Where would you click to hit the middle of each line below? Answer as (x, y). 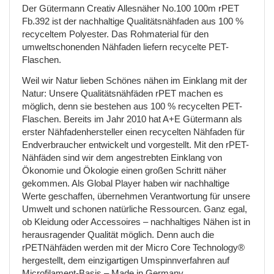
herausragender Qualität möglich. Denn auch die (118, 235)
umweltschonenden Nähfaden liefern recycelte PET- (125, 47)
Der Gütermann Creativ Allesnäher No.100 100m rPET (131, 8)
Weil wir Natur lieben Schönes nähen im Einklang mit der (135, 80)
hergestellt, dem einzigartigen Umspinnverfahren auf (126, 260)
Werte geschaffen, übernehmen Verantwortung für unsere (136, 196)
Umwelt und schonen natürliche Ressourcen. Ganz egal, (135, 209)
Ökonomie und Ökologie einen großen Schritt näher (124, 170)
